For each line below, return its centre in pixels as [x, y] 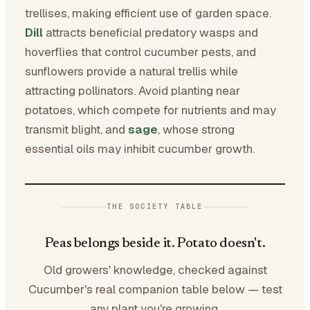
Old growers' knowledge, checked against [155, 270]
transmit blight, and [76, 129]
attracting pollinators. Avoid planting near [133, 91]
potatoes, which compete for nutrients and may [151, 110]
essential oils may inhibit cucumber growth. [140, 149]
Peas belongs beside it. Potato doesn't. [155, 244]
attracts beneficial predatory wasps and [151, 33]
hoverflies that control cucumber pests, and [140, 52]
